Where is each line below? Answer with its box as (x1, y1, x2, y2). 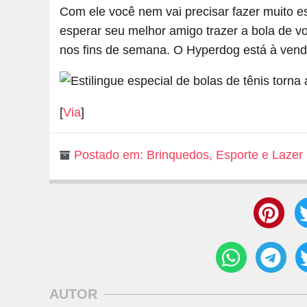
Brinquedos (147, 148, 209, 162)
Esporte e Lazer (216, 148, 303, 162)
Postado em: (74, 148, 143, 162)
